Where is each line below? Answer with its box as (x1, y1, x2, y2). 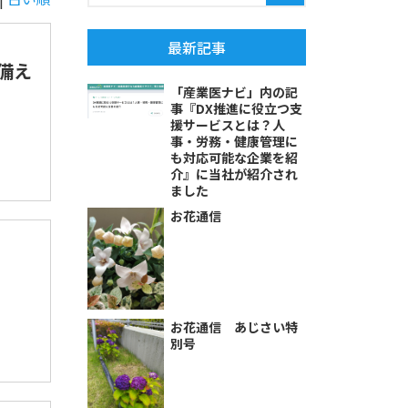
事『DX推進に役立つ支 (170, 99, 303, 117)
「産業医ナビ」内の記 (170, 83, 299, 101)
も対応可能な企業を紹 (170, 148, 299, 167)
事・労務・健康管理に (170, 132, 299, 150)
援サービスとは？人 (170, 116, 286, 134)
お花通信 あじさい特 (170, 317, 299, 336)
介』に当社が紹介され (170, 165, 299, 183)
